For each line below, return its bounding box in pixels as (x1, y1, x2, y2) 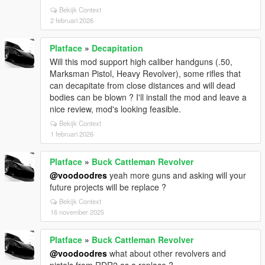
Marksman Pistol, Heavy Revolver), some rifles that (50, 67, 241, 79)
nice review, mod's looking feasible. (50, 103, 181, 115)
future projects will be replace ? (50, 181, 166, 193)
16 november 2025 (50, 207, 104, 216)
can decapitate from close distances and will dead (50, 79, 235, 91)
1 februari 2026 (50, 129, 93, 138)
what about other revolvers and (107, 247, 226, 259)
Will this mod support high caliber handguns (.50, (50, 56, 232, 67)
